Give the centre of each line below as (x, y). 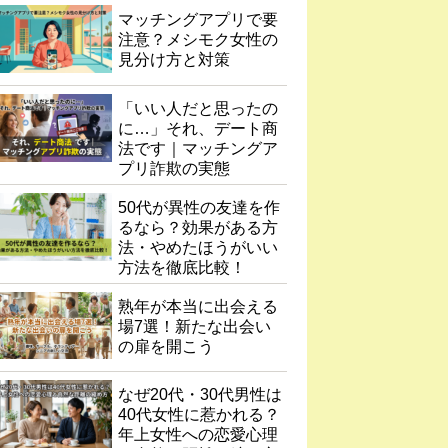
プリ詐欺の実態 (174, 168)
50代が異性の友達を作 (199, 207)
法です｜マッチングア (198, 148)
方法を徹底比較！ (182, 267)
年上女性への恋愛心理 (198, 434)
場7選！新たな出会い (194, 326)
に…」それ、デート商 (198, 128)
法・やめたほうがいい (198, 247)
